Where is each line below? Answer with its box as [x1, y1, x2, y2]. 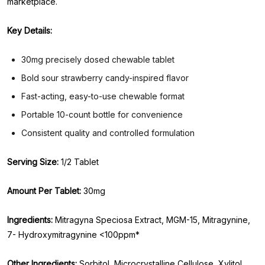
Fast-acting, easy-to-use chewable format [21, 91, 185, 101]
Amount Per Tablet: [7, 186, 81, 196]
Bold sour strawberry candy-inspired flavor [21, 73, 189, 83]
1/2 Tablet [61, 157, 99, 167]
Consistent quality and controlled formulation [21, 128, 195, 138]
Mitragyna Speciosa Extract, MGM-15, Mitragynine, [53, 215, 250, 225]
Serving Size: [7, 157, 61, 167]
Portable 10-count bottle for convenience [21, 109, 183, 119]
